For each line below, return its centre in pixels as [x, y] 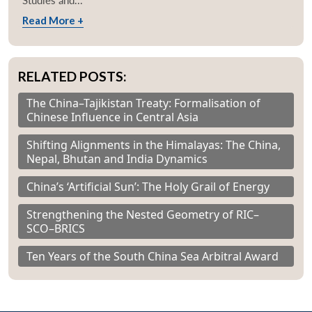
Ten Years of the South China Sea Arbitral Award [153, 257]
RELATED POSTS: [72, 77]
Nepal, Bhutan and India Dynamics [117, 159]
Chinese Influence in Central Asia [112, 117]
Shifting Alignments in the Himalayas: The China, [154, 145]
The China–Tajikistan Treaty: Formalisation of [143, 103]
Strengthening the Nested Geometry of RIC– [143, 215]
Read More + [53, 21]
